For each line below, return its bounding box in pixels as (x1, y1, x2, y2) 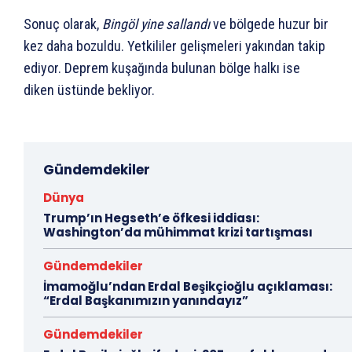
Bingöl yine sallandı (102, 15, 210, 32)
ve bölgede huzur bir (210, 15, 328, 32)
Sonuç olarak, (24, 15, 102, 32)
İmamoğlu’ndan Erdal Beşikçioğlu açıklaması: (43, 277, 332, 295)
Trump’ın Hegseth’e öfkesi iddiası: (43, 209, 259, 226)
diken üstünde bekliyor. (24, 81, 155, 98)
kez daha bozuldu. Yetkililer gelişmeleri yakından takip (24, 37, 325, 54)
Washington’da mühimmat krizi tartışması (43, 223, 313, 240)
